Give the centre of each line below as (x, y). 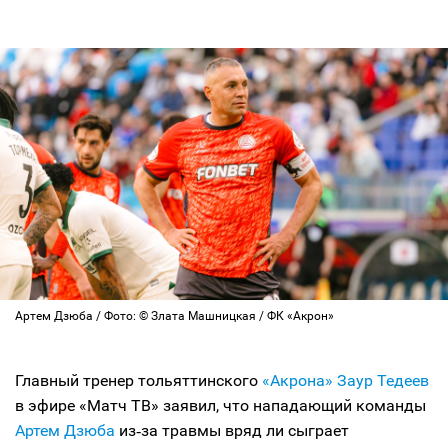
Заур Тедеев (383, 380)
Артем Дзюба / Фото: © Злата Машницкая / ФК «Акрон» (174, 316)
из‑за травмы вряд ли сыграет (232, 430)
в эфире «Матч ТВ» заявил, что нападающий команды (220, 405)
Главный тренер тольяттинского (138, 380)
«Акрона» (297, 380)
